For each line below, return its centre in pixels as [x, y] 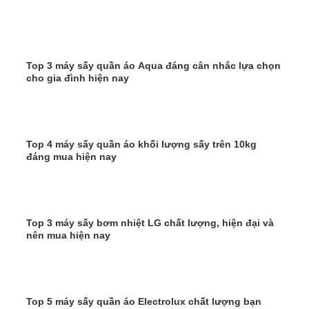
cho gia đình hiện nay [78, 78]
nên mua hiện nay [68, 236]
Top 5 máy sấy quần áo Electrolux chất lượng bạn [144, 302]
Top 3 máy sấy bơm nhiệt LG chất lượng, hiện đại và [150, 223]
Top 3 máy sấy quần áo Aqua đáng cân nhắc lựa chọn [153, 66]
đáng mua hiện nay [71, 157]
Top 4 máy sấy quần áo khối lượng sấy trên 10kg [141, 144]
